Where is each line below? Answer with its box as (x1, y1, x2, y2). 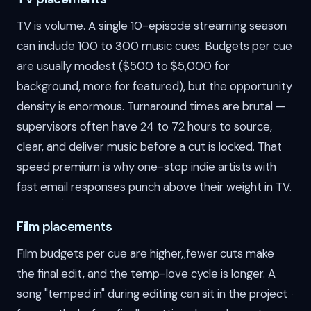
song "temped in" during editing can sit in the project (17, 286, 287, 302)
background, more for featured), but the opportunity (17, 78, 292, 94)
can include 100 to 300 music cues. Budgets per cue (17, 38, 292, 54)
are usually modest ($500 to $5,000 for (17, 58, 230, 74)
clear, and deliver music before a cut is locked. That (17, 139, 282, 155)
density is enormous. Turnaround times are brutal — (17, 99, 285, 115)
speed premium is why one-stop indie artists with (17, 159, 276, 175)
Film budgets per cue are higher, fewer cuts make (17, 246, 274, 262)
